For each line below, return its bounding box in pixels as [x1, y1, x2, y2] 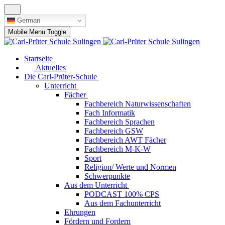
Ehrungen [64, 208, 95, 216]
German [15, 16, 40, 24]
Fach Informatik [84, 108, 135, 117]
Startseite [24, 54, 53, 63]
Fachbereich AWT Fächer [84, 136, 166, 144]
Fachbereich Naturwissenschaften [84, 99, 191, 108]
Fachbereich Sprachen [84, 118, 155, 126]
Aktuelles [36, 63, 66, 72]
